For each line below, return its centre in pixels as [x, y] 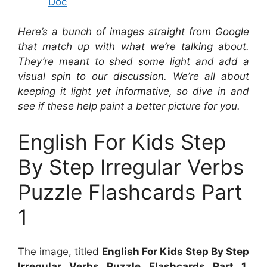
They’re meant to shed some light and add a [133, 61]
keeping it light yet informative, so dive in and [133, 91]
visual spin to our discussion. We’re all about [133, 76]
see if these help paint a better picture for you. [129, 106]
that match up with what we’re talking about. [133, 46]
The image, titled [60, 252]
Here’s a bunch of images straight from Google [133, 32]
